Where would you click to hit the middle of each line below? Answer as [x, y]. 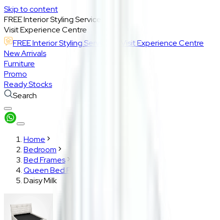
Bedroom [40, 150]
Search [25, 96]
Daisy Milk [40, 180]
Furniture [19, 64]
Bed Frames [44, 160]
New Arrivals [25, 53]
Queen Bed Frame [56, 170]
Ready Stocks [28, 84]
